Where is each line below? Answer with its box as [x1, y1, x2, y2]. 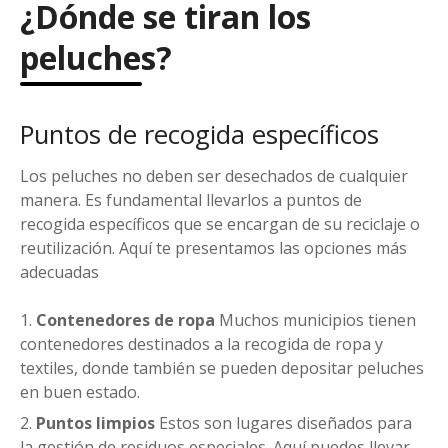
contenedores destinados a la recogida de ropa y [20, 333, 383, 356]
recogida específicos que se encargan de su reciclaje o [20, 213, 420, 236]
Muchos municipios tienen [215, 309, 416, 332]
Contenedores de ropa [36, 309, 215, 332]
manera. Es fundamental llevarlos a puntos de [20, 189, 362, 212]
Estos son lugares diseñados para [155, 411, 412, 434]
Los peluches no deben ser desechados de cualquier [20, 165, 408, 188]
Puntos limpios [36, 411, 155, 434]
